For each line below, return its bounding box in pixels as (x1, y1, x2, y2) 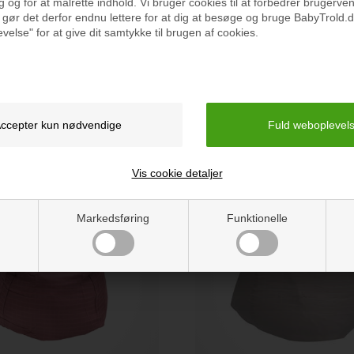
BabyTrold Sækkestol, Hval (194, 91, 329, 104)
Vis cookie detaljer (131, 166, 223, 179)
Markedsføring (77, 211, 150, 224)
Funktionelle (226, 211, 288, 224)
